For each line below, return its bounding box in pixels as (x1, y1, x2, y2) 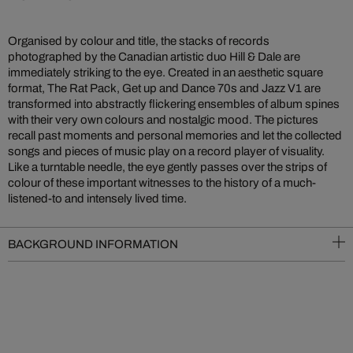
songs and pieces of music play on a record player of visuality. (8, 145, 325, 158)
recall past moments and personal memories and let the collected (8, 129, 342, 142)
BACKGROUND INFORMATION (8, 238, 178, 251)
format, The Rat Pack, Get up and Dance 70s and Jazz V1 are (8, 82, 321, 95)
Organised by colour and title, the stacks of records (8, 35, 269, 47)
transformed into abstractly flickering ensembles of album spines (8, 98, 340, 110)
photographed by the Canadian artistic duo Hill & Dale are (8, 50, 300, 63)
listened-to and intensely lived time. (8, 192, 187, 205)
